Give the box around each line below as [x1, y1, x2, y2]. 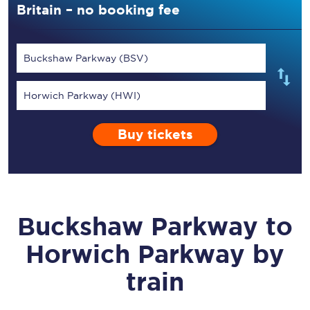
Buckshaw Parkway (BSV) [24, 53, 148, 64]
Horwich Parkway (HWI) [24, 90, 140, 101]
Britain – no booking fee [17, 2, 180, 17]
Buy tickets [117, 127, 193, 142]
